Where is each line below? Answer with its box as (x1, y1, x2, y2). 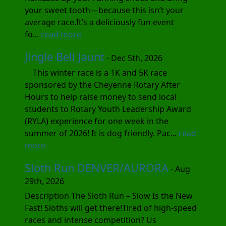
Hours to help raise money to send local (25, 91, 177, 102)
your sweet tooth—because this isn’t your (25, 4, 184, 16)
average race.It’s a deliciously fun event (25, 16, 175, 28)
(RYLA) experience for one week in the (25, 115, 169, 127)
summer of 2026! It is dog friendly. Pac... (25, 127, 179, 139)
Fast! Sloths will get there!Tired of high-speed (25, 202, 197, 213)
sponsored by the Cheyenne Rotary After (25, 79, 181, 90)
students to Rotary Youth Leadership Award (25, 103, 192, 115)
